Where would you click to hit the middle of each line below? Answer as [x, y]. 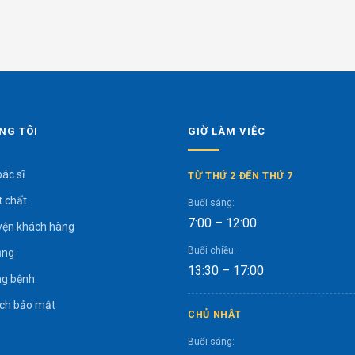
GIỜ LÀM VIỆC [227, 131]
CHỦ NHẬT [215, 314]
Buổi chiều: [212, 250]
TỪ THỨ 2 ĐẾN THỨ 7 [241, 175]
